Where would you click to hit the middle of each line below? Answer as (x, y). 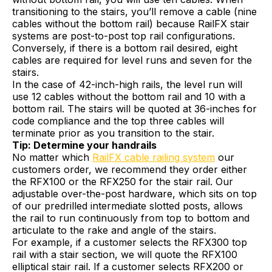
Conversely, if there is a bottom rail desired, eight (125, 48)
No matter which (52, 157)
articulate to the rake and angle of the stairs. (114, 230)
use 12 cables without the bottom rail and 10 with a (129, 96)
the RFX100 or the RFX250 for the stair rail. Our (123, 181)
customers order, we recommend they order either (130, 169)
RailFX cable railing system (154, 157)
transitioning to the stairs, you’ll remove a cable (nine (134, 11)
